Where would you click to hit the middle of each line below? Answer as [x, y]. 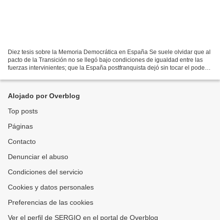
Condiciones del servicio [45, 172]
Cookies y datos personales [51, 187]
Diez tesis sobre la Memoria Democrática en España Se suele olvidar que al [109, 52]
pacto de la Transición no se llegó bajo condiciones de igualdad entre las [105, 60]
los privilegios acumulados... [46, 76]
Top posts [23, 111]
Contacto [22, 142]
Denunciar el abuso [38, 157]
